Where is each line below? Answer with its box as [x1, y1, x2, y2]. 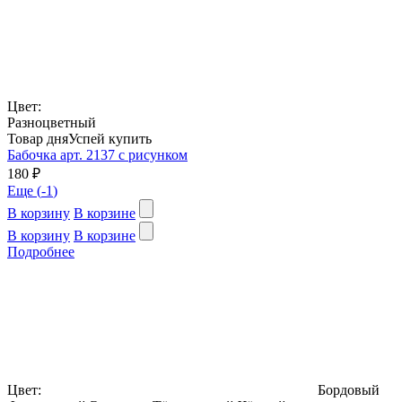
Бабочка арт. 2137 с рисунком [7, 146, 188, 162]
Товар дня [7, 130, 68, 146]
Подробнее [7, 243, 74, 259]
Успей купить [68, 130, 152, 146]
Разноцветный [7, 114, 96, 130]
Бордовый [318, 381, 380, 398]
